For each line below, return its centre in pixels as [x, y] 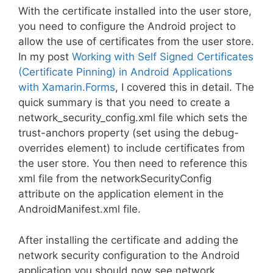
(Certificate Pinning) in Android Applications [125, 72]
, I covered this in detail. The [185, 87]
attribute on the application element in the [121, 194]
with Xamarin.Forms [67, 87]
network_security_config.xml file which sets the [133, 118]
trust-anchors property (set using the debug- [129, 133]
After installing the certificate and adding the [128, 240]
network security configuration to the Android [129, 255]
